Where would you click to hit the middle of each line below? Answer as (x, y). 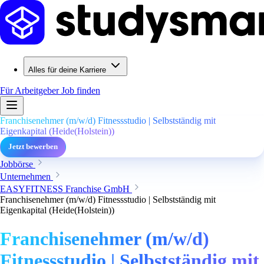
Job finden (81, 90)
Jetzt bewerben (33, 147)
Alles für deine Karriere (67, 70)
